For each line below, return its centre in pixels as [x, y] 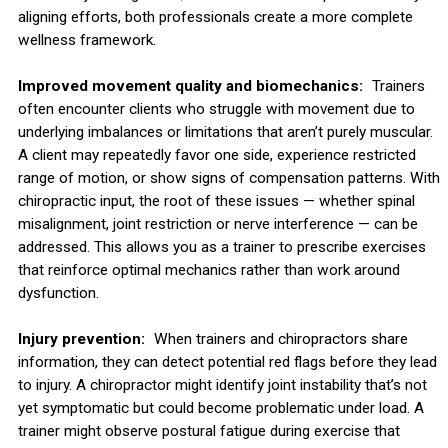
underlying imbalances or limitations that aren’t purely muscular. [225, 131]
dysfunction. [58, 292]
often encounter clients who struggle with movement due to [216, 108]
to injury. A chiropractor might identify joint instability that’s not [222, 384]
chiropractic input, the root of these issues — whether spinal [216, 200]
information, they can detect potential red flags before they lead [227, 361]
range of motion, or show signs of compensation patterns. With [228, 177]
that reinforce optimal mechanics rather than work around [208, 269]
